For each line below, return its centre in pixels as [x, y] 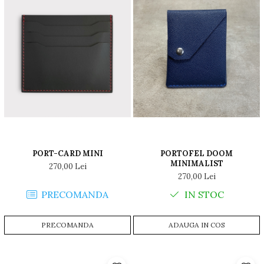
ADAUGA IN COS [197, 225]
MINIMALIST [197, 164]
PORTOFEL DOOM [197, 154]
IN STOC [203, 195]
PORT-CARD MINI [67, 154]
